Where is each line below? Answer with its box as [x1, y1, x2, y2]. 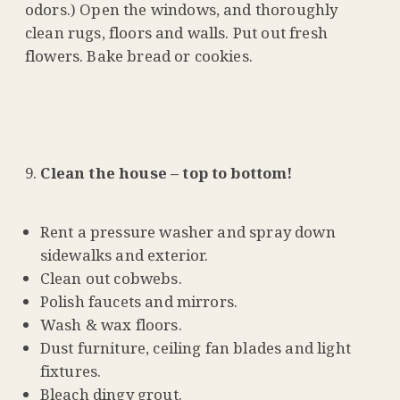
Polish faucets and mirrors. [39, 291, 238, 312]
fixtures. [39, 361, 102, 382]
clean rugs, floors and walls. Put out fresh [25, 21, 328, 43]
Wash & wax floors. [39, 314, 182, 336]
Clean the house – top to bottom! [40, 162, 293, 183]
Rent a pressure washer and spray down [39, 221, 336, 243]
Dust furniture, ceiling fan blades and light [39, 337, 351, 359]
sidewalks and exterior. [39, 245, 209, 266]
